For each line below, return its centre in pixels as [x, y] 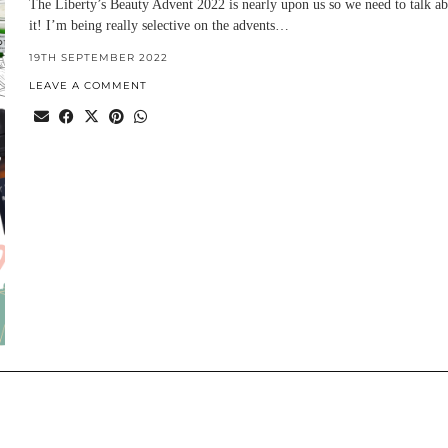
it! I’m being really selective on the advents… [158, 25]
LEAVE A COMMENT [87, 85]
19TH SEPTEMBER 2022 [98, 57]
